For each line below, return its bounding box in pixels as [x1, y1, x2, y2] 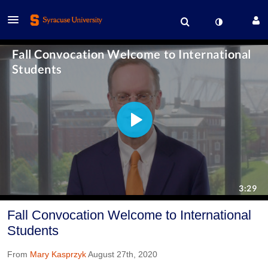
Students [7, 223, 59, 238]
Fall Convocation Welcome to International [7, 207, 251, 223]
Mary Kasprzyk [30, 249, 86, 259]
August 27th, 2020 [88, 249, 157, 259]
